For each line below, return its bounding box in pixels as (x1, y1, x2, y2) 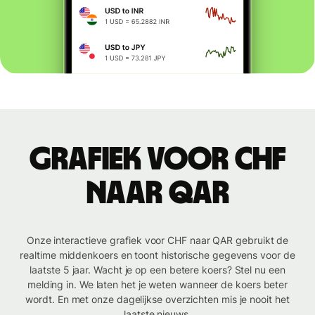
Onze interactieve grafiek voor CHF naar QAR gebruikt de (26, 234, 289, 247)
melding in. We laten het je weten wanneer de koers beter (27, 278, 288, 291)
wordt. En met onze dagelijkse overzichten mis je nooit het (25, 293, 290, 306)
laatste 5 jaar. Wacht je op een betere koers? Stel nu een (30, 264, 285, 276)
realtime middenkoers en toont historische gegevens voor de (20, 249, 295, 262)
